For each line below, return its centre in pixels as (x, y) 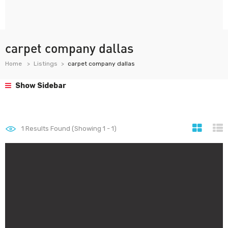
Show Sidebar (40, 86)
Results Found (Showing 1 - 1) (70, 129)
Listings (46, 64)
